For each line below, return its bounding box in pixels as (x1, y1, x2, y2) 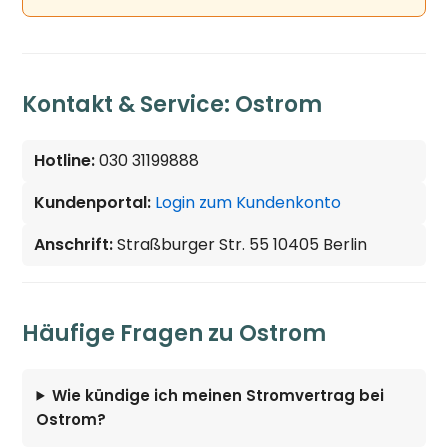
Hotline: (34, 148, 96, 172)
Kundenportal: (34, 190, 152, 214)
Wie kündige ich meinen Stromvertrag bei (52, 384, 385, 406)
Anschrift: (34, 232, 114, 256)
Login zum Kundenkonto (155, 190, 342, 214)
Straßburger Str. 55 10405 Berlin (113, 232, 368, 256)
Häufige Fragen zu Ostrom (22, 317, 327, 349)
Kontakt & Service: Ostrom (22, 88, 323, 120)
